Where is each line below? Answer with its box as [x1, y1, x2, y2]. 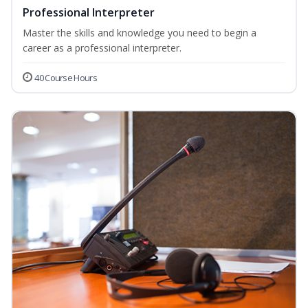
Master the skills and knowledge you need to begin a [23, 26, 256, 40]
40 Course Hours [34, 71, 97, 85]
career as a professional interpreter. [23, 41, 181, 55]
